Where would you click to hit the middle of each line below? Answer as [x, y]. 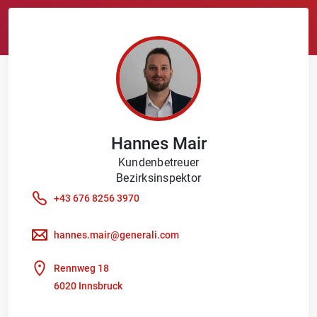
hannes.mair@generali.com [116, 235]
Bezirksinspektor [158, 178]
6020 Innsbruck [88, 286]
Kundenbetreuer [158, 163]
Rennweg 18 [81, 269]
